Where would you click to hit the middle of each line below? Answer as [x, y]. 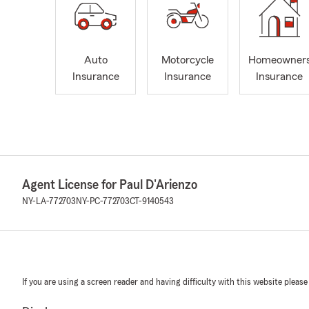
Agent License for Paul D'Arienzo [110, 185]
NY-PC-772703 [103, 202]
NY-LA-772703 [49, 202]
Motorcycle [187, 60]
